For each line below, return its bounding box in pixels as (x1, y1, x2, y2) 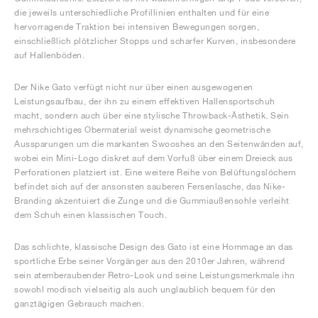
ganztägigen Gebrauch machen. (14, 298, 144, 309)
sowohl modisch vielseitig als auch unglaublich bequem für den (14, 284, 276, 295)
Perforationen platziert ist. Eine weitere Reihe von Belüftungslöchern (14, 167, 297, 177)
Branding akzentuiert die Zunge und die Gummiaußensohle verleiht (14, 195, 290, 206)
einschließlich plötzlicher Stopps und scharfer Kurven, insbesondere (14, 35, 296, 46)
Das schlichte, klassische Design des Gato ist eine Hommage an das (14, 241, 293, 252)
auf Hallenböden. (14, 50, 84, 60)
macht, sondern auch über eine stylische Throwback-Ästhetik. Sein (14, 110, 289, 121)
